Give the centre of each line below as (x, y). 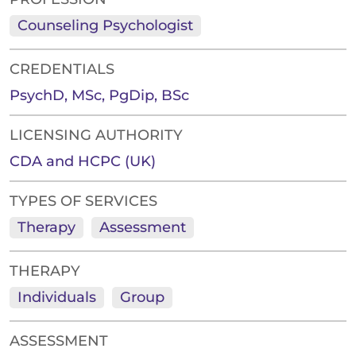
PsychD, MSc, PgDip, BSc (99, 96)
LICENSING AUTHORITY (96, 135)
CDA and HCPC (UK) (83, 162)
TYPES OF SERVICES (83, 201)
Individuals (57, 298)
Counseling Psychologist (105, 26)
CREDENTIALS (62, 70)
